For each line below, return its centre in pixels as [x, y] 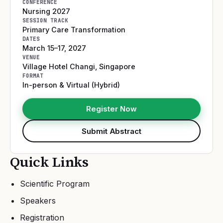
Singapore [117, 66]
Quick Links [49, 162]
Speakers [38, 201]
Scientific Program [55, 184]
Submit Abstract [111, 131]
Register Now [111, 109]
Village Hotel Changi [59, 66]
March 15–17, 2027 [54, 48]
